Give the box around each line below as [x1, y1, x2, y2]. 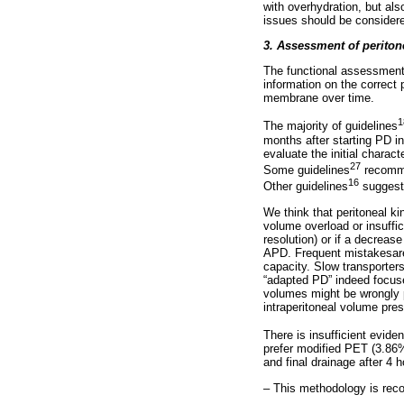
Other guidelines [263, 179, 348, 194]
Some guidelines [263, 163, 350, 178]
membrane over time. [263, 91, 374, 106]
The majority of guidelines [263, 119, 398, 133]
